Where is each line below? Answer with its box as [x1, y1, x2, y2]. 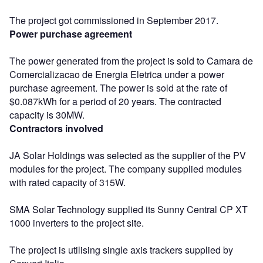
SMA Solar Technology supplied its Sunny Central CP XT [9, 202, 248, 216]
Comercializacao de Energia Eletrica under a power [9, 67, 224, 81]
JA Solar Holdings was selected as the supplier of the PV [9, 148, 246, 162]
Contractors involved [9, 121, 103, 135]
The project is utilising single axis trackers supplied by [9, 242, 233, 257]
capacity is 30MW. [9, 107, 85, 122]
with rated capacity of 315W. [9, 175, 126, 189]
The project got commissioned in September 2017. [9, 13, 218, 27]
